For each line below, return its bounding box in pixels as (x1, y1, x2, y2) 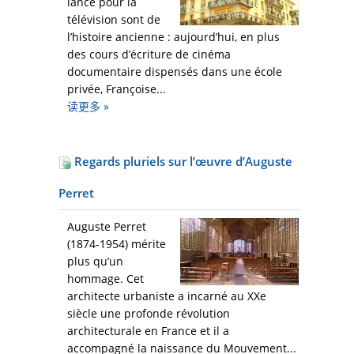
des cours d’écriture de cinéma (67, 47, 231, 62)
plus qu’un (67, 254, 123, 269)
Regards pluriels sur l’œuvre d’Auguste (71, 153, 292, 170)
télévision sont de (67, 12, 160, 28)
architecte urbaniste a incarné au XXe (67, 288, 266, 304)
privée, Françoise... (67, 81, 166, 97)
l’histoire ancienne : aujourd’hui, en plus (67, 29, 280, 45)
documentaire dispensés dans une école (67, 64, 282, 80)
